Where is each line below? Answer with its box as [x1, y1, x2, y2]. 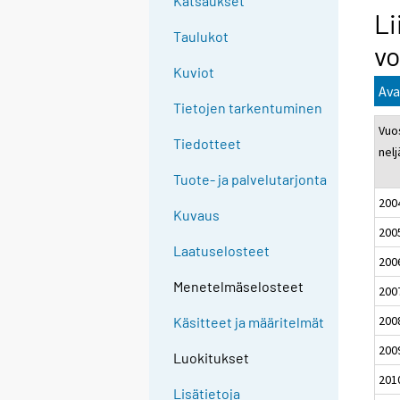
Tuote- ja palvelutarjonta [173, 171, 328, 188]
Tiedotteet [173, 135, 242, 153]
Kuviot [173, 63, 215, 81]
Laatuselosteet [173, 242, 271, 260]
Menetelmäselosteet [173, 278, 304, 296]
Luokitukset [173, 349, 250, 367]
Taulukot [173, 28, 229, 46]
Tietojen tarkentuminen [173, 99, 323, 117]
